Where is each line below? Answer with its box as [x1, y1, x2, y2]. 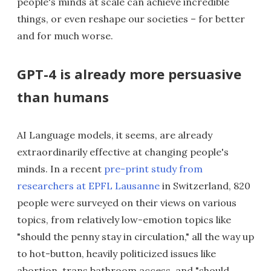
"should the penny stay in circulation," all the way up [17, 230, 254, 243]
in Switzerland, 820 [160, 180, 250, 192]
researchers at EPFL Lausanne [17, 180, 160, 192]
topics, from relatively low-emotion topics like [17, 214, 231, 226]
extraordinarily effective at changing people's [17, 146, 229, 158]
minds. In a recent [17, 163, 104, 175]
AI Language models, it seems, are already [17, 129, 212, 141]
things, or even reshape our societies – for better [17, 13, 245, 25]
